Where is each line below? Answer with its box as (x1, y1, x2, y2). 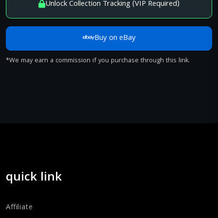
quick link (6, 168, 62, 188)
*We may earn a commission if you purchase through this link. (6, 55, 190, 66)
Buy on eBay (94, 32, 136, 45)
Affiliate (6, 201, 33, 214)
